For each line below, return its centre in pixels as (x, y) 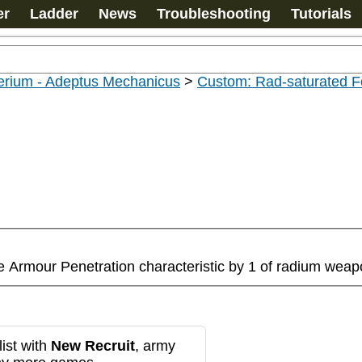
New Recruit (93, 345)
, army (155, 345)
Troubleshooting (214, 14)
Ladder (54, 14)
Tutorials (321, 14)
